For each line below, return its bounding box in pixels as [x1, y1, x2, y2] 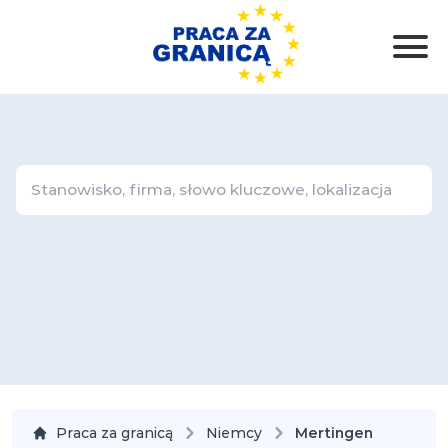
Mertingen [295, 424, 373, 442]
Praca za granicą [56, 423, 173, 442]
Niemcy [206, 424, 262, 442]
